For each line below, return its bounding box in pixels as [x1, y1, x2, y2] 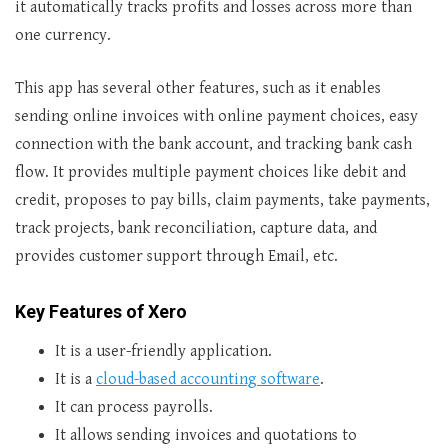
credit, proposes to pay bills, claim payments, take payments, [15, 191, 430, 210]
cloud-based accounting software [96, 370, 320, 389]
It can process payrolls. [55, 398, 213, 417]
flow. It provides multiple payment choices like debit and [15, 163, 406, 182]
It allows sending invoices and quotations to [55, 426, 357, 445]
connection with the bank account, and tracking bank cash [15, 135, 412, 154]
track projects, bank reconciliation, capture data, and [15, 219, 377, 238]
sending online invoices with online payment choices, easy [15, 107, 418, 126]
